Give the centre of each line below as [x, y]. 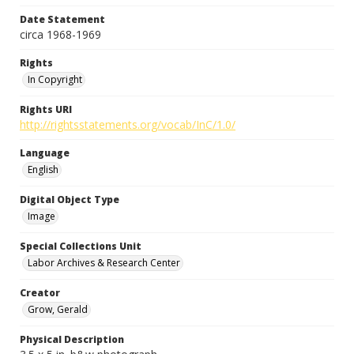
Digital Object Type [70, 200]
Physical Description [72, 339]
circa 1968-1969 [60, 34]
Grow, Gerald [58, 309]
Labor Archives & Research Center [104, 263]
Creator [40, 293]
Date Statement [62, 19]
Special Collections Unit [81, 246]
